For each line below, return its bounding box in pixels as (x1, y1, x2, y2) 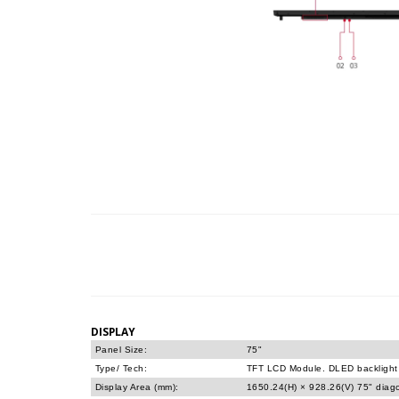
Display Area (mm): (95, 382, 179, 392)
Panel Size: (95, 345, 148, 354)
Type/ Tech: (95, 363, 148, 373)
